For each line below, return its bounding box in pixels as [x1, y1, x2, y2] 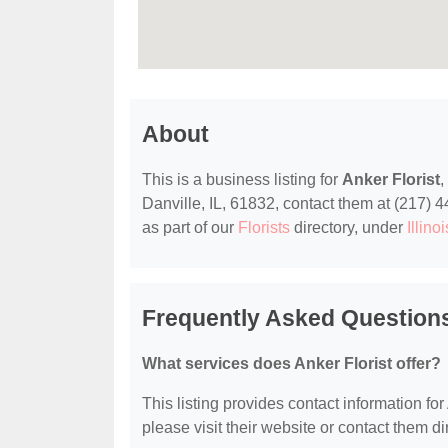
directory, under [290, 219, 407, 237]
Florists [238, 219, 290, 237]
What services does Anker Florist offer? [142, 355, 441, 373]
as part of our [142, 219, 238, 237]
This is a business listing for [142, 171, 342, 189]
